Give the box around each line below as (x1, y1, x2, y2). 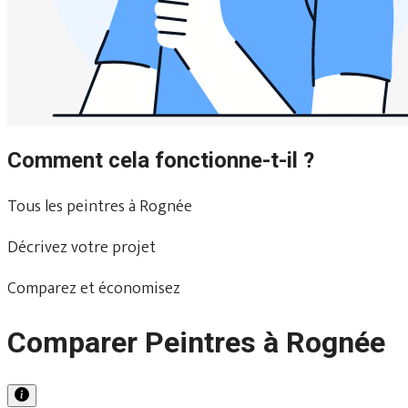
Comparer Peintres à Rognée (7, 325, 385, 361)
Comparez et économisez (7, 274, 180, 302)
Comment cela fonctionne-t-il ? (7, 147, 314, 173)
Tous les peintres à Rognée (7, 192, 192, 220)
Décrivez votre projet (7, 233, 156, 261)
